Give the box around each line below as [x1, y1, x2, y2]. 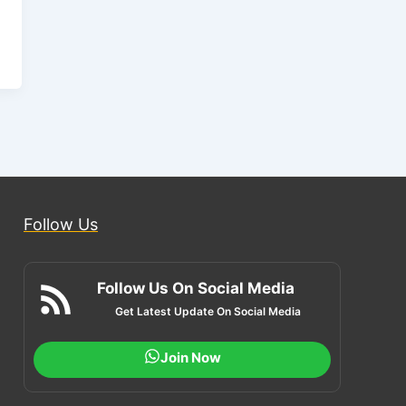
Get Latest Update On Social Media [114, 304, 301, 318]
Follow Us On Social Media [96, 279, 295, 297]
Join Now [159, 349, 221, 366]
